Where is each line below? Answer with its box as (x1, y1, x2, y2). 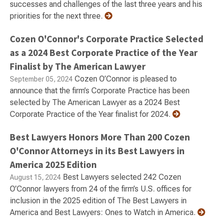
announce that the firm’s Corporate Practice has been (10, 86, 190, 95)
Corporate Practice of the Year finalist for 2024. (10, 110, 172, 119)
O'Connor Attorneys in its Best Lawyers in (10, 145, 185, 157)
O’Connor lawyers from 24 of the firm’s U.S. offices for (10, 184, 192, 193)
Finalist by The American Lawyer (10, 60, 145, 72)
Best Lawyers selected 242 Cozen (61, 172, 181, 182)
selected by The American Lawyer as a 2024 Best (10, 98, 180, 107)
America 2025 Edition (10, 159, 97, 170)
